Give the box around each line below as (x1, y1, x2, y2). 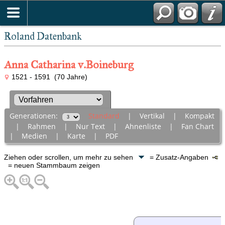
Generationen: (9, 111, 62, 121)
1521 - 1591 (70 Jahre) (10, 73, 87, 81)
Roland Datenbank (4, 30, 82, 42)
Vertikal (139, 111, 165, 121)
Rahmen (27, 122, 56, 132)
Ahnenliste (125, 122, 161, 132)
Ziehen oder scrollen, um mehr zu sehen (4, 153, 135, 161)
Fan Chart (181, 122, 214, 132)
